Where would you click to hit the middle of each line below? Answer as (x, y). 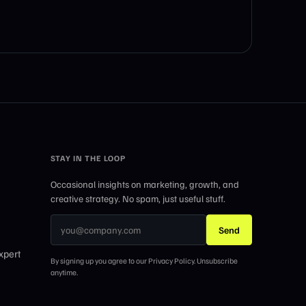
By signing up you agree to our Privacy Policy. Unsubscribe (144, 260)
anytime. (64, 272)
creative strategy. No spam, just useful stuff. (138, 198)
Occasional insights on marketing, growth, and (144, 184)
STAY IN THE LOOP (88, 158)
